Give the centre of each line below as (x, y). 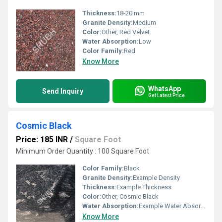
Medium (144, 23)
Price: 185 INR (42, 139)
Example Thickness (144, 187)
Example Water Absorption (170, 206)
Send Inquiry (63, 91)
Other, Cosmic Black (130, 196)
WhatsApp (165, 88)
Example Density (156, 178)
